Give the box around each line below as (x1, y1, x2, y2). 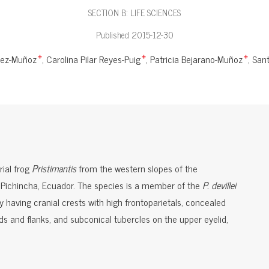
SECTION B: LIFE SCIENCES (88, 5, 181, 20)
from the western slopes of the (76, 160, 198, 177)
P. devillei (202, 177, 236, 193)
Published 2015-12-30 (95, 28, 174, 43)
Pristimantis (32, 160, 76, 177)
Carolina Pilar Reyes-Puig (46, 51, 141, 67)
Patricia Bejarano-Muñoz (150, 51, 243, 67)
